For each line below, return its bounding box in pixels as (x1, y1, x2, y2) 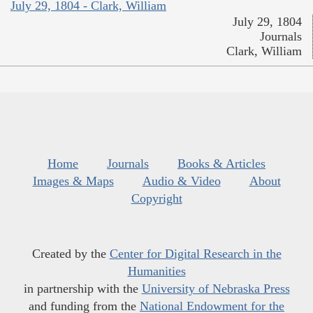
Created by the (31, 247, 110, 261)
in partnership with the (23, 282, 142, 296)
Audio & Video (142, 174, 221, 189)
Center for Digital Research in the (109, 247, 282, 261)
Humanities (127, 264, 186, 279)
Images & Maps (32, 174, 114, 189)
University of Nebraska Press (141, 282, 290, 296)
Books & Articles (177, 156, 265, 171)
